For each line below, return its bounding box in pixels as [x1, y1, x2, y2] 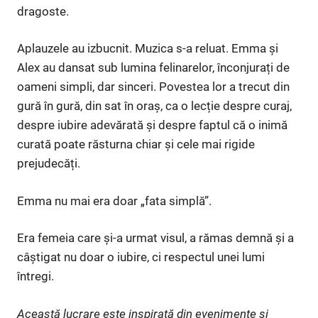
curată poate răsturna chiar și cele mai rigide [17, 137, 255, 152]
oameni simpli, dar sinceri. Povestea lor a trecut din [17, 79, 290, 94]
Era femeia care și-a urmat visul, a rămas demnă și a [17, 231, 294, 246]
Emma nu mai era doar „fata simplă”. [17, 193, 212, 208]
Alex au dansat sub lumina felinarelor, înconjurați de [17, 60, 290, 75]
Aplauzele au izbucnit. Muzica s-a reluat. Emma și [17, 41, 278, 56]
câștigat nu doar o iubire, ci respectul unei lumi [17, 250, 265, 265]
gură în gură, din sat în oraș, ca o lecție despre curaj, [17, 99, 292, 114]
